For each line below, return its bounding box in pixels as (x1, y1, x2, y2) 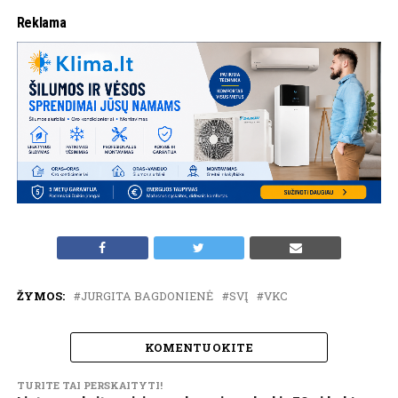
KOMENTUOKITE (144, 340, 254, 355)
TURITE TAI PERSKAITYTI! (16, 378, 163, 393)
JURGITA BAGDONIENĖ (80, 289, 213, 304)
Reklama (16, 13, 67, 31)
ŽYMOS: (16, 289, 65, 304)
